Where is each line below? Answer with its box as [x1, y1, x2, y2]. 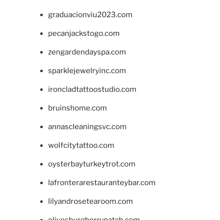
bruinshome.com [48, 104, 107, 113]
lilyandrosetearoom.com [48, 197, 133, 206]
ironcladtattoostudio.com [48, 85, 137, 94]
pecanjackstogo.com [48, 29, 120, 38]
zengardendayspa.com [48, 48, 126, 57]
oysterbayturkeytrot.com [48, 160, 136, 169]
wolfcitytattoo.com [48, 141, 114, 150]
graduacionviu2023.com [48, 10, 133, 20]
